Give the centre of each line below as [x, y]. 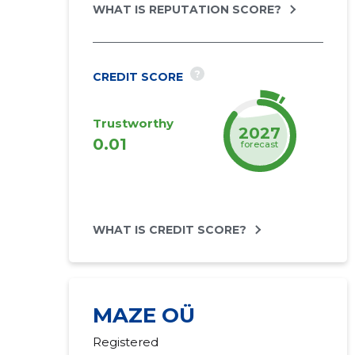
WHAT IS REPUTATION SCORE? [187, 10]
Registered [125, 342]
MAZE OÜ [143, 315]
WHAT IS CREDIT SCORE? [169, 230]
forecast [260, 144]
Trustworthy [133, 123]
